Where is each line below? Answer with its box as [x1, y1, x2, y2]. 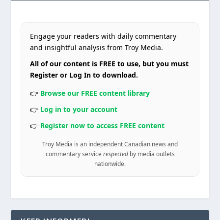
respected [103, 149, 128, 158]
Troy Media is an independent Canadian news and [42, 139, 178, 148]
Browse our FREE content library [40, 88, 150, 98]
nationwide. [94, 159, 126, 167]
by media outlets [128, 149, 175, 158]
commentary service [45, 149, 103, 158]
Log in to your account [40, 104, 118, 114]
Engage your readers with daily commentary [30, 31, 177, 41]
